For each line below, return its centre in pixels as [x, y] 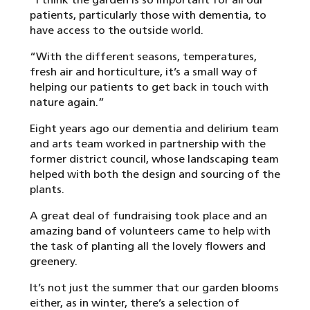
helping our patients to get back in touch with [149, 87]
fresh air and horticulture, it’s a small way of [144, 72]
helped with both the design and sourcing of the [155, 174]
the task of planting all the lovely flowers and [148, 246]
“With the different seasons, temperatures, [143, 57]
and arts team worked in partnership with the [148, 144]
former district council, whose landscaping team [154, 159]
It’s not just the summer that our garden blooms [154, 288]
